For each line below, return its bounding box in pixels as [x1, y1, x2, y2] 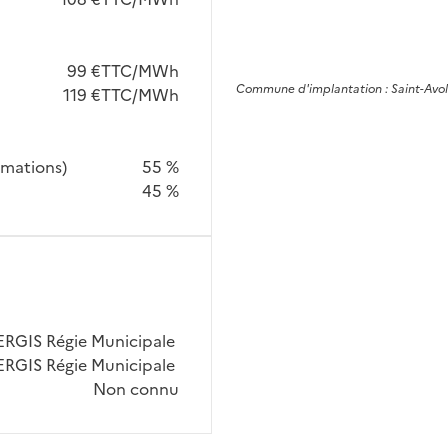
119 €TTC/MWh [63, 83, 179, 107]
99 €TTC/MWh [67, 59, 179, 83]
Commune [236, 80, 295, 98]
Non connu [93, 377, 179, 401]
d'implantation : [295, 80, 391, 98]
